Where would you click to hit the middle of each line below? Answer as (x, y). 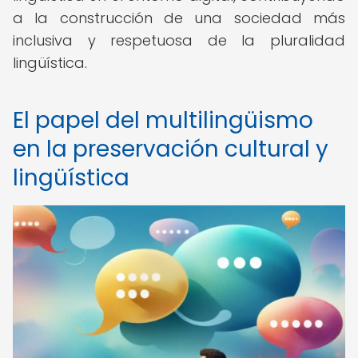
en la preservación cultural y (171, 149)
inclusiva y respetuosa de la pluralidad (179, 40)
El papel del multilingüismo (163, 120)
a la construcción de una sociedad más (179, 18)
